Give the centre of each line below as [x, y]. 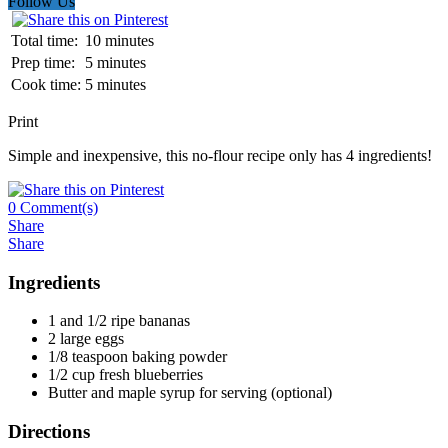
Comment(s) [57, 207]
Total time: [44, 40]
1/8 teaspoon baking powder [137, 357]
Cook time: [46, 84]
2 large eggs [86, 339]
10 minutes [119, 40]
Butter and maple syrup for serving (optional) [190, 393]
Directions [49, 432]
